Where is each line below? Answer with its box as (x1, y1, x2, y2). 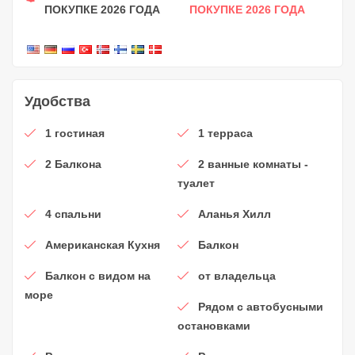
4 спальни (45, 207, 101, 220)
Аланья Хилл (198, 207, 271, 220)
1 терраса (198, 126, 253, 139)
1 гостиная (45, 126, 105, 139)
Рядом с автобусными (198, 300, 323, 313)
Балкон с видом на (45, 269, 151, 282)
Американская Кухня (45, 238, 160, 251)
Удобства (25, 93, 90, 109)
